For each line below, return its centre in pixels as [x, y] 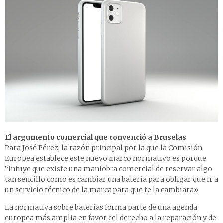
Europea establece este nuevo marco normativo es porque [106, 159]
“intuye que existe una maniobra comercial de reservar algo [109, 169]
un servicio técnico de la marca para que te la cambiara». [102, 190]
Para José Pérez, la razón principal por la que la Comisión [104, 148]
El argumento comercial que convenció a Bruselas [96, 138]
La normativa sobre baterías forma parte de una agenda [101, 207]
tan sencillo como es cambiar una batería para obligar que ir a [111, 179]
